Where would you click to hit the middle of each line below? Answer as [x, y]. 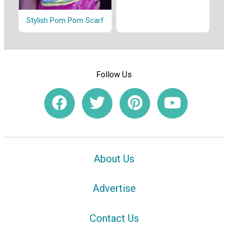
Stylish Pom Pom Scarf [65, 21]
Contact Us [114, 219]
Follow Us [114, 74]
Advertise [114, 189]
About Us [114, 159]
